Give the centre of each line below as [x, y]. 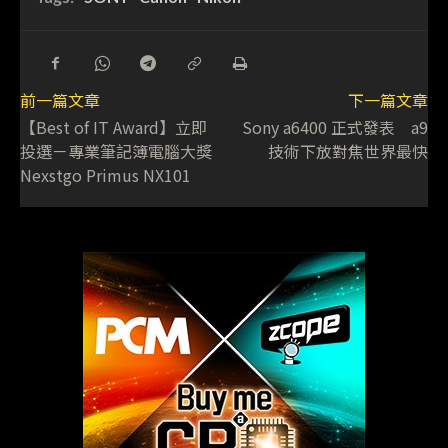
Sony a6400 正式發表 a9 [334, 127]
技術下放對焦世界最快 [347, 151]
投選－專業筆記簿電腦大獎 [116, 151]
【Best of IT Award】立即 [113, 127]
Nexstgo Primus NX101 [105, 175]
